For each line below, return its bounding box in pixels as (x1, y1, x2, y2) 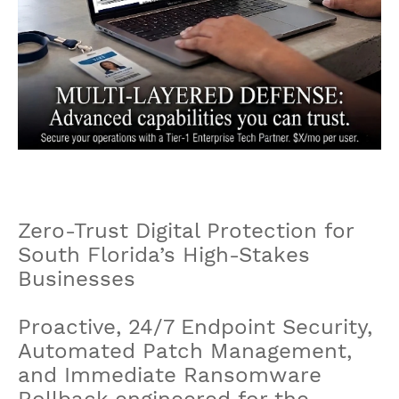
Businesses (18, 265, 135, 291)
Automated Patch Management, (18, 338, 352, 363)
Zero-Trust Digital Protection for (18, 217, 354, 243)
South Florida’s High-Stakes (18, 241, 310, 267)
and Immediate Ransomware (18, 362, 322, 387)
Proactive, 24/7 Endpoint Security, (18, 313, 372, 339)
